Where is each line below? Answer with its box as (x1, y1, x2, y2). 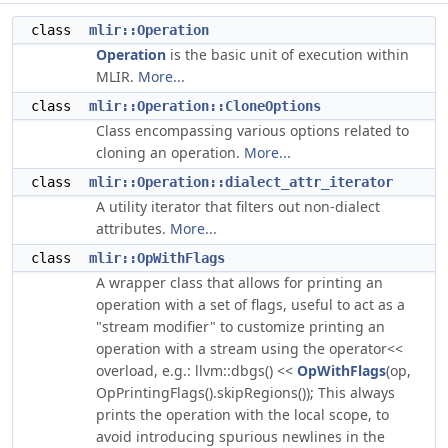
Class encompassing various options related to (96, 121, 409, 140)
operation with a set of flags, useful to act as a (96, 295, 405, 314)
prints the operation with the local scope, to (96, 405, 389, 424)
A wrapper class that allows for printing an (96, 273, 383, 292)
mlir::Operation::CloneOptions (89, 98, 321, 114)
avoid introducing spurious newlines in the (96, 427, 385, 446)
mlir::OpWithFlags (89, 250, 225, 266)
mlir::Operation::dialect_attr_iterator (89, 174, 393, 190)
